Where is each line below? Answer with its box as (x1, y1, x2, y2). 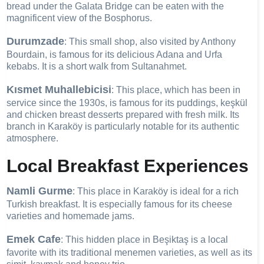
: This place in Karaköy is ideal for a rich (72, 186, 239, 196)
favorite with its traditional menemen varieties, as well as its (6, 247, 253, 258)
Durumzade (6, 35, 65, 47)
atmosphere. (6, 133, 59, 143)
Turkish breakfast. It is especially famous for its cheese (6, 199, 233, 209)
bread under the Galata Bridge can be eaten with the (6, 1, 225, 11)
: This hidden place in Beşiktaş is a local (61, 235, 229, 245)
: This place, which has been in (111, 85, 241, 95)
